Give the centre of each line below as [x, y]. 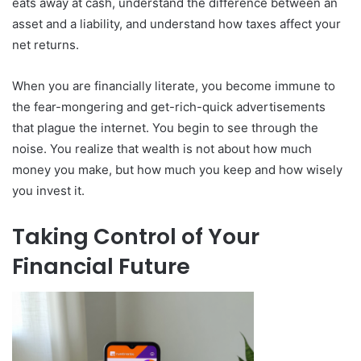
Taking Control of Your [136, 236]
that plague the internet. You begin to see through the [165, 127]
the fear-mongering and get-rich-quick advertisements [169, 106]
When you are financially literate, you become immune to [174, 85]
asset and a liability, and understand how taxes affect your [176, 23]
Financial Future [101, 266]
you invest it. [48, 190]
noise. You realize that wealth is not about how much [162, 148]
